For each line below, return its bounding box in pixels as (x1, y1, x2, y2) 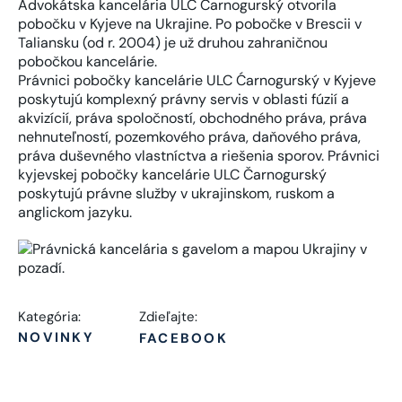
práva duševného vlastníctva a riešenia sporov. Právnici (18, 146, 380, 166)
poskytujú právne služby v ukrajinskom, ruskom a (18, 184, 335, 204)
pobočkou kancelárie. (18, 52, 157, 72)
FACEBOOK (138, 329, 228, 348)
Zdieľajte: (138, 308, 197, 327)
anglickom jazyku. (18, 203, 132, 223)
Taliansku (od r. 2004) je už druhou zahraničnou (18, 33, 328, 53)
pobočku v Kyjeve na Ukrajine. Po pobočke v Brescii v (18, 14, 362, 34)
